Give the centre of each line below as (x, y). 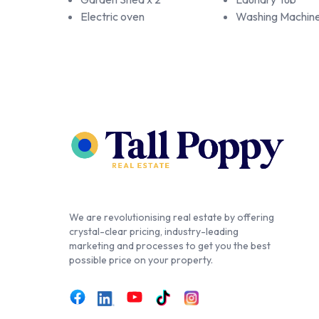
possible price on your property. (141, 260)
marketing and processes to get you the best (170, 246)
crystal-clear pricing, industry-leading (154, 232)
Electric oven (113, 16)
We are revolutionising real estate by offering (172, 218)
